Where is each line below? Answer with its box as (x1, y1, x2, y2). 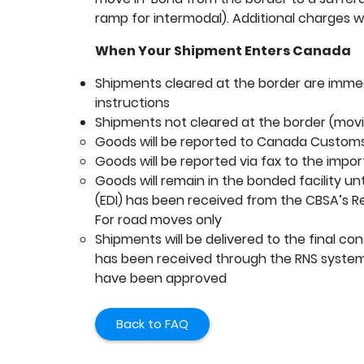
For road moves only (95, 210, 222, 229)
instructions (95, 93, 170, 112)
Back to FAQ (116, 315, 188, 332)
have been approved (95, 269, 227, 288)
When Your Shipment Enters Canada (95, 41, 351, 60)
